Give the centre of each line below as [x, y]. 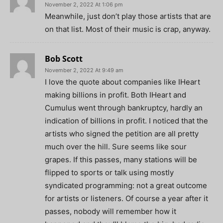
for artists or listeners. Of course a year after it [126, 199]
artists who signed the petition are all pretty [122, 134]
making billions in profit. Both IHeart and [115, 95]
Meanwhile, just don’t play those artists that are [128, 16]
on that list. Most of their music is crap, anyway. [128, 29]
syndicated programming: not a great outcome [126, 186]
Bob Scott [64, 59]
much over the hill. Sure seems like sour [116, 147]
